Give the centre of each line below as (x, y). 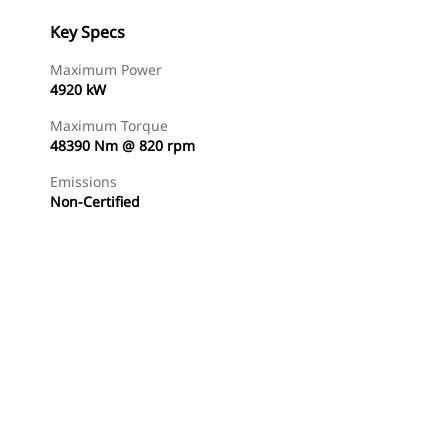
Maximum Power (106, 69)
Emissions (83, 181)
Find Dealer (158, 420)
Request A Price (277, 420)
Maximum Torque (109, 125)
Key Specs (87, 32)
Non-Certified (95, 201)
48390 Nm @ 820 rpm (122, 145)
